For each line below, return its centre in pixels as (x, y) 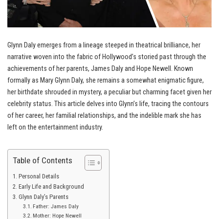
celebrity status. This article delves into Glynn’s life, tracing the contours (108, 104)
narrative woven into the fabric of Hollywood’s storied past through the (107, 57)
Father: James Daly (55, 207)
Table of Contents (43, 161)
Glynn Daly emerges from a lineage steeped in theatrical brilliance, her (104, 45)
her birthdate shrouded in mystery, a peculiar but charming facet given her (109, 92)
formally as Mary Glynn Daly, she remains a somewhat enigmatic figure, (106, 81)
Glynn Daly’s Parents (43, 197)
